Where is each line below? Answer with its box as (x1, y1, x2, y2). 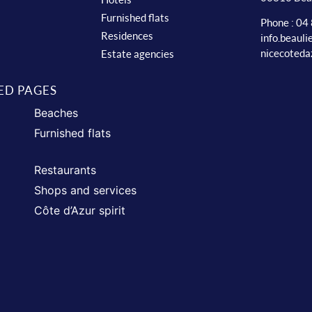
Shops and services (33, 183, 136, 197)
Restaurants (33, 163, 96, 177)
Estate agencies (100, 47, 174, 60)
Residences (100, 29, 153, 42)
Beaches (33, 106, 78, 120)
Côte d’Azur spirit (33, 203, 125, 217)
